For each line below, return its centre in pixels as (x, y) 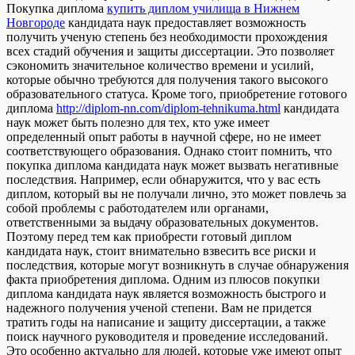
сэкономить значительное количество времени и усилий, (160, 66)
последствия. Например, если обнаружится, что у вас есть (163, 180)
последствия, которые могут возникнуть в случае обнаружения (177, 265)
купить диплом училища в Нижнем (203, 9)
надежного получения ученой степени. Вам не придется (159, 308)
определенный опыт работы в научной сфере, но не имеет (164, 137)
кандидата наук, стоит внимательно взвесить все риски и (161, 251)
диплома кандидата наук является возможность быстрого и (166, 294)
